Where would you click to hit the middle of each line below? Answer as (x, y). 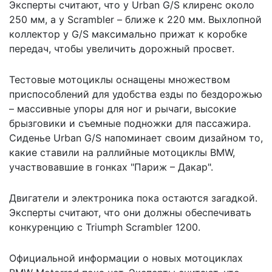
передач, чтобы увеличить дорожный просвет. (122, 48)
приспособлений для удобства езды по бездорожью (136, 94)
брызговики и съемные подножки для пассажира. (130, 123)
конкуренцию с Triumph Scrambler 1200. (105, 227)
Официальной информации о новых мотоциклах (126, 258)
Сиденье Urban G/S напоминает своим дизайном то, (136, 138)
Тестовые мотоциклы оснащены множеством (120, 79)
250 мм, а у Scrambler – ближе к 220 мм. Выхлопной (135, 19)
